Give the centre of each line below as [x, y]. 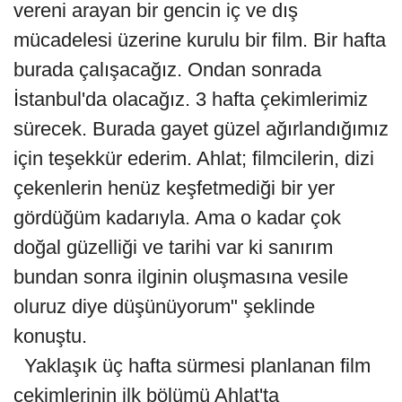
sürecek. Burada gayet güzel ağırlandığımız [201, 128]
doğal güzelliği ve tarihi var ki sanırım [173, 247]
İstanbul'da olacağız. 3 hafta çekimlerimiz [191, 99]
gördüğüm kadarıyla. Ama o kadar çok [177, 217]
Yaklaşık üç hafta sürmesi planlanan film [192, 365]
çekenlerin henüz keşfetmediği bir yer [174, 188]
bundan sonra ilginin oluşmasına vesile [181, 276]
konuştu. [53, 336]
